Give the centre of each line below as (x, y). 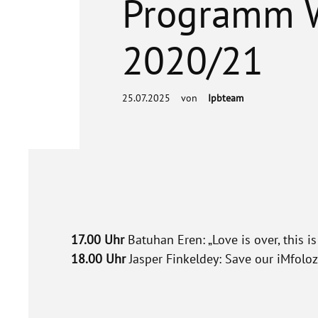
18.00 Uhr (98, 259)
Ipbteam (226, 98)
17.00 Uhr (98, 240)
